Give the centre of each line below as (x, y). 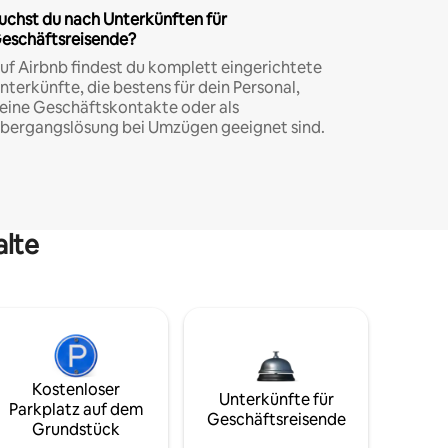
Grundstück (76, 429)
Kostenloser (76, 389)
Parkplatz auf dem (76, 409)
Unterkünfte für (276, 399)
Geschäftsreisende (276, 419)
